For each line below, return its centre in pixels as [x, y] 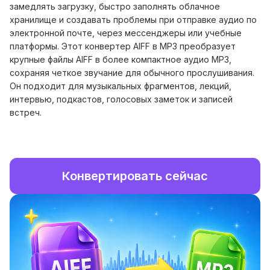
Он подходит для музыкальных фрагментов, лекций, [121, 86]
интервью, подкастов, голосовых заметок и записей [121, 99]
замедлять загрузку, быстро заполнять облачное [115, 6]
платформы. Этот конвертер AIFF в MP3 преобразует [123, 46]
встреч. [26, 112]
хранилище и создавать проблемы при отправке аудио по [133, 20]
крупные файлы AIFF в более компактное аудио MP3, [121, 59]
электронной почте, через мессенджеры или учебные [126, 33]
